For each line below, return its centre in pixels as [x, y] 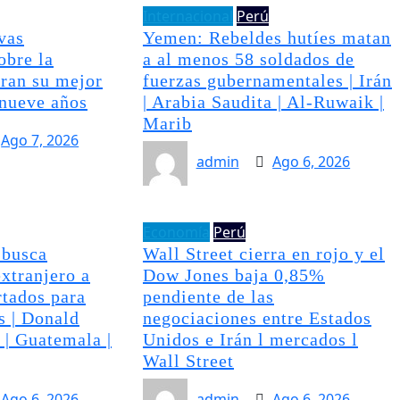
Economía [176, 232]
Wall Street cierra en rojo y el [263, 253]
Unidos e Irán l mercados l [250, 339]
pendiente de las [208, 296]
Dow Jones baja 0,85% [233, 275]
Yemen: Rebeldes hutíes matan [267, 37]
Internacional [187, 16]
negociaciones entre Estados [257, 317]
